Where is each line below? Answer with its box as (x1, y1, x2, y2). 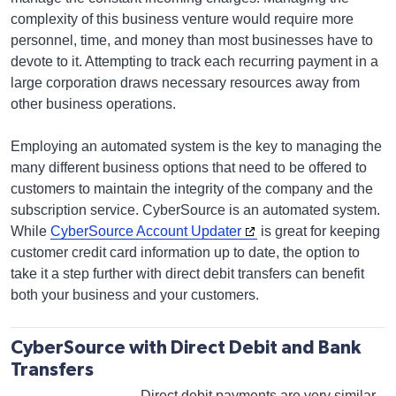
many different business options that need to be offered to (11, 160, 367, 175)
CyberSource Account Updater (50, 224, 241, 239)
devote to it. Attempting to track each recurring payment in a (11, 54, 378, 69)
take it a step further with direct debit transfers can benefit (11, 266, 364, 281)
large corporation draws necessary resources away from (11, 75, 360, 90)
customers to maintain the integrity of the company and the (11, 181, 373, 196)
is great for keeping (257, 224, 380, 239)
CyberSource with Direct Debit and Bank (11, 339, 361, 357)
